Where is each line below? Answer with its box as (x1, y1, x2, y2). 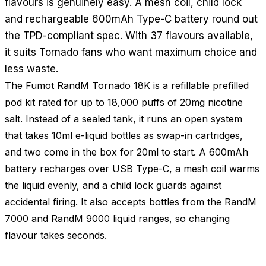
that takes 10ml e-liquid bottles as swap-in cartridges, (5, 129, 243, 141)
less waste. (5, 62, 58, 75)
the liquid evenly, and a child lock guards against (5, 179, 221, 191)
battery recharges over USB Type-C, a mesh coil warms (5, 162, 259, 175)
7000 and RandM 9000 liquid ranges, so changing (5, 212, 230, 224)
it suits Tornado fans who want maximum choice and (5, 46, 257, 58)
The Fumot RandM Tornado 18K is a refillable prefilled (5, 79, 249, 91)
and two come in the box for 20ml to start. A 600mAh (5, 145, 248, 158)
